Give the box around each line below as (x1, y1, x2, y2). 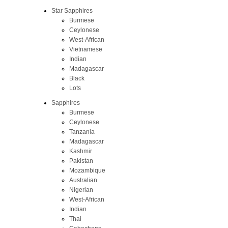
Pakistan (69, 157, 93, 164)
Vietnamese (69, 45, 102, 53)
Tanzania (69, 128, 95, 135)
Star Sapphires (51, 7, 93, 14)
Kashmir (69, 147, 92, 155)
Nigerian (69, 186, 93, 193)
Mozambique (69, 166, 105, 174)
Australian (69, 176, 97, 184)
